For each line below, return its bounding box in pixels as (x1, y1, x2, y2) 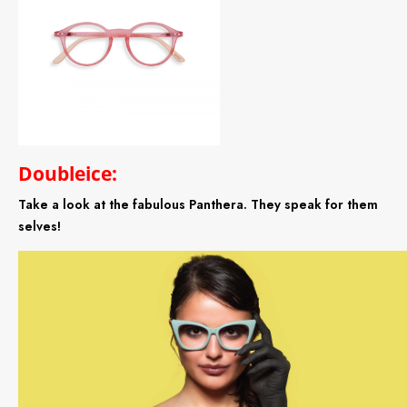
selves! (18, 217, 61, 236)
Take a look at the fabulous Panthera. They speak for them (18, 195, 378, 214)
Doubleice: (18, 161, 117, 187)
